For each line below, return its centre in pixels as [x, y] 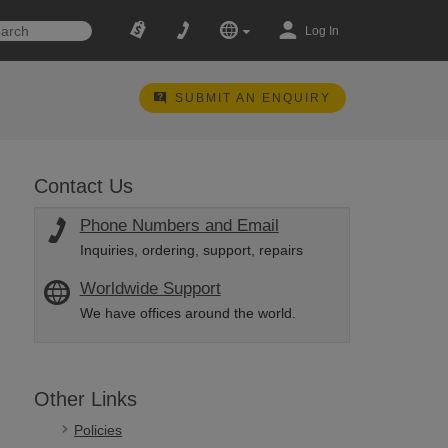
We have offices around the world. [187, 313]
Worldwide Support [150, 288]
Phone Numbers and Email [179, 225]
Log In [321, 31]
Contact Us [84, 186]
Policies [98, 430]
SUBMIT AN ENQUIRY [252, 98]
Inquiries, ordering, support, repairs [191, 250]
